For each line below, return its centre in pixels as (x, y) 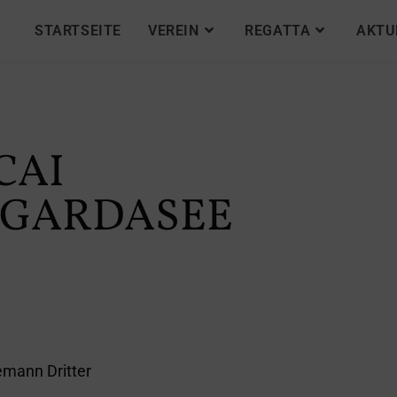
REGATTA (278, 31)
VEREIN (173, 31)
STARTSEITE (78, 31)
